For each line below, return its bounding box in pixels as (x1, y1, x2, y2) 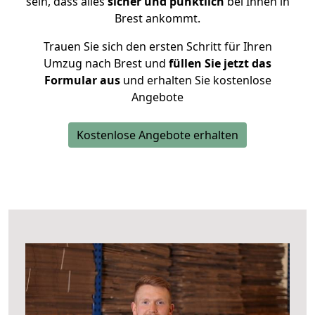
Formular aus (44, 72, 120, 88)
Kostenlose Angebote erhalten (77, 127, 238, 143)
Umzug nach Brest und (44, 56, 166, 71)
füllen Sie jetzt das (166, 56, 271, 71)
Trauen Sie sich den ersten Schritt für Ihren (43, 39, 272, 54)
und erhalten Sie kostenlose (120, 72, 271, 88)
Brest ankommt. (115, 11, 200, 26)
